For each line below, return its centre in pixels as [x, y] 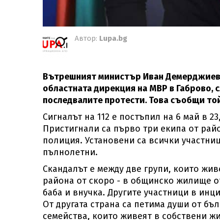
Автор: [87, 38]
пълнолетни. [70, 152]
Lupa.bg [113, 38]
